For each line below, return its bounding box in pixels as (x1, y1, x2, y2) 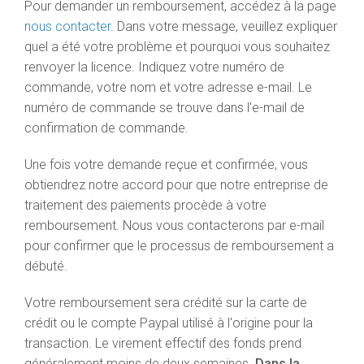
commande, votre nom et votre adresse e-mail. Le (24, 80, 312, 95)
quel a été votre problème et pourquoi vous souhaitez (24, 39, 330, 54)
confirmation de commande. (24, 120, 188, 136)
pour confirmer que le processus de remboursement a (24, 238, 334, 253)
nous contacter (24, 19, 110, 34)
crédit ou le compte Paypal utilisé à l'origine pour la (24, 315, 313, 331)
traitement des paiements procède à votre (24, 197, 266, 213)
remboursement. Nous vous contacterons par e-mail (24, 218, 324, 233)
